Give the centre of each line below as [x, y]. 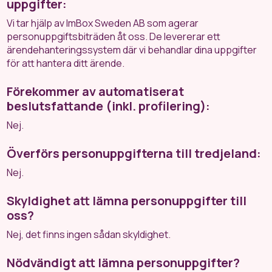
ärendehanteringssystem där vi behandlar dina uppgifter [132, 50]
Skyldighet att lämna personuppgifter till [127, 201]
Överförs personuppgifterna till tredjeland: [134, 153]
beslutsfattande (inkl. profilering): [109, 106]
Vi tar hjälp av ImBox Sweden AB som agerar [103, 23]
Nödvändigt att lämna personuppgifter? [124, 263]
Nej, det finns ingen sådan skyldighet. [89, 234]
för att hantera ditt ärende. [66, 63]
